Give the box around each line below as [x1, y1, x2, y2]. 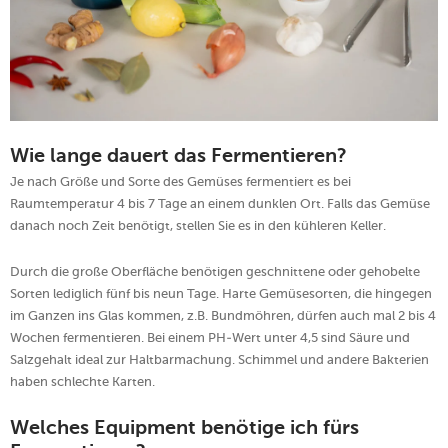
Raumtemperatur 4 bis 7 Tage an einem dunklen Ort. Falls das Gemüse [10, 196, 430, 212]
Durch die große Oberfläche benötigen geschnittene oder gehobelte [10, 264, 420, 280]
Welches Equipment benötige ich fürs [10, 419, 359, 440]
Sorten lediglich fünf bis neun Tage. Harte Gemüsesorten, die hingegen [10, 286, 432, 302]
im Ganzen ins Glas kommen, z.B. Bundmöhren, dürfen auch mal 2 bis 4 [10, 308, 436, 324]
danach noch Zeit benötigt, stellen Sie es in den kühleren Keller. [10, 218, 386, 234]
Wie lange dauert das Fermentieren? [10, 147, 347, 168]
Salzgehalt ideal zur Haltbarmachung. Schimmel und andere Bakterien [10, 352, 429, 368]
